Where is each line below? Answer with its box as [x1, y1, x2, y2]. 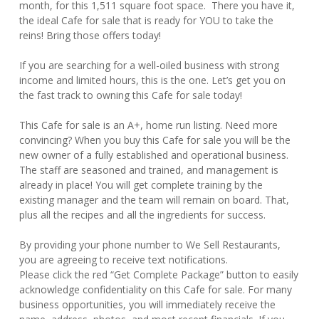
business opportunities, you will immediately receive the [19, 298, 276, 311]
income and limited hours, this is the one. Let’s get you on [19, 73, 286, 87]
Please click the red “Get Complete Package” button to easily [19, 268, 298, 281]
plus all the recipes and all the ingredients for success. [19, 208, 271, 221]
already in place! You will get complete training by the [19, 178, 263, 192]
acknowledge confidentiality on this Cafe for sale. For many [19, 283, 292, 296]
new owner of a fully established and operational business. [19, 148, 288, 162]
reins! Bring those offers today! [19, 28, 161, 42]
